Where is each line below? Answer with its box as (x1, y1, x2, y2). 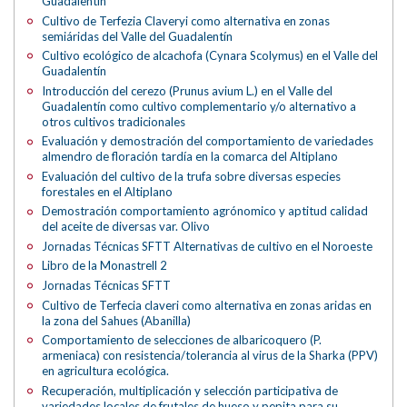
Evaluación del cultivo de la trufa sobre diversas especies (42, 168, 342, 184)
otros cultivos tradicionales (42, 114, 186, 129)
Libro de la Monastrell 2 (42, 258, 168, 273)
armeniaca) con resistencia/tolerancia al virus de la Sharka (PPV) (42, 348, 379, 363)
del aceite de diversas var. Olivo (42, 219, 211, 234)
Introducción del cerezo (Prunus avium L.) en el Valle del (42, 83, 333, 98)
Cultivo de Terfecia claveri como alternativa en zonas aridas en (42, 297, 372, 313)
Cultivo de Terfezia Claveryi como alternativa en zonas (42, 13, 331, 28)
